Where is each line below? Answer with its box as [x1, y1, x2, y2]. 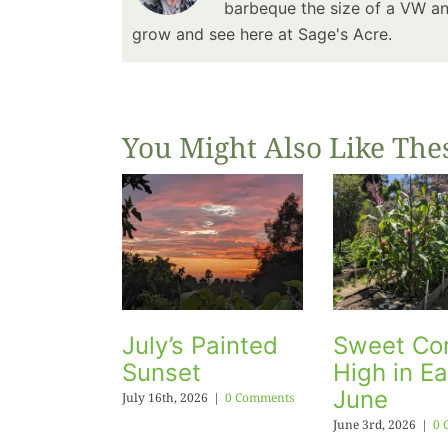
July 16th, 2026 [121, 388, 208, 406]
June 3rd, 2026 [332, 415, 416, 433]
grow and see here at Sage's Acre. [131, 24, 392, 45]
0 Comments [224, 388, 294, 406]
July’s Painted [121, 330, 278, 360]
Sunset [121, 357, 201, 387]
